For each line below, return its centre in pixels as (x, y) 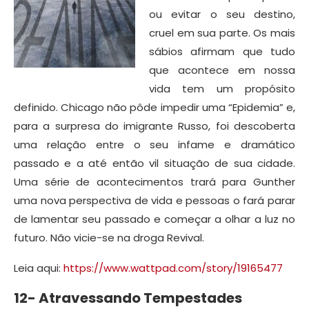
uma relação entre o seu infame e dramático (154, 144)
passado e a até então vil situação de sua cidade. (154, 163)
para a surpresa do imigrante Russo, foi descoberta (154, 126)
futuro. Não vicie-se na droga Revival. (109, 237)
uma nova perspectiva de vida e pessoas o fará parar (154, 200)
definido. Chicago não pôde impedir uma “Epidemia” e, (154, 107)
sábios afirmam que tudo (222, 51)
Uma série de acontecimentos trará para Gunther (154, 181)
